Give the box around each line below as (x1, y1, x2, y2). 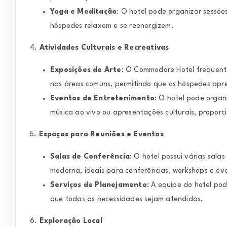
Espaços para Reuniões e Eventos (39, 131, 164, 138)
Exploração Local (39, 217, 102, 225)
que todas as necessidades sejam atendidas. (50, 195, 204, 203)
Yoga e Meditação (50, 8, 117, 15)
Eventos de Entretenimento (50, 94, 155, 102)
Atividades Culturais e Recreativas (39, 44, 169, 52)
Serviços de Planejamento (50, 181, 147, 188)
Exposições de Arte (50, 66, 122, 73)
